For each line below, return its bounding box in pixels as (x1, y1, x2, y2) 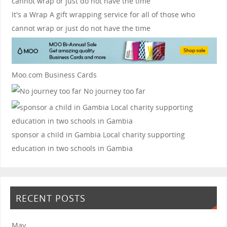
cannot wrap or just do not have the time (11, 23, 150, 33)
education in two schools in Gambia (11, 143, 133, 153)
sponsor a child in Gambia (11, 129, 101, 139)
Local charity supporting (100, 129, 185, 139)
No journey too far (81, 86, 145, 96)
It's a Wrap (11, 9, 48, 19)
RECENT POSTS (15, 192, 86, 204)
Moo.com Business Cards (11, 69, 97, 80)
